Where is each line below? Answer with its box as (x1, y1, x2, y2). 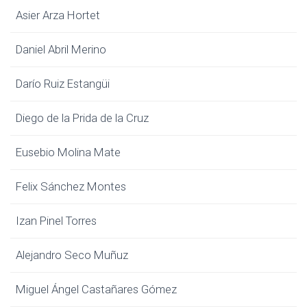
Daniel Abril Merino (16, 42, 106, 56)
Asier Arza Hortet (16, 8, 100, 22)
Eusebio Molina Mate (16, 145, 121, 159)
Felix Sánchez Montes (16, 180, 126, 193)
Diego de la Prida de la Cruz (16, 111, 149, 125)
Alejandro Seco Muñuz (16, 248, 128, 262)
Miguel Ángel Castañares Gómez (16, 282, 177, 296)
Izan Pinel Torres (16, 214, 97, 228)
